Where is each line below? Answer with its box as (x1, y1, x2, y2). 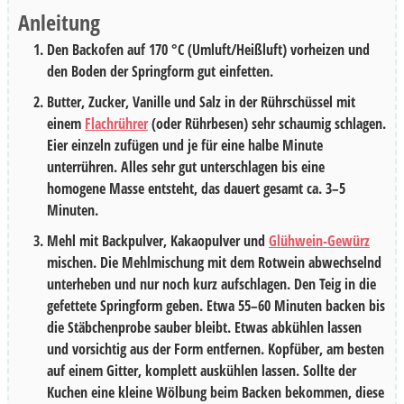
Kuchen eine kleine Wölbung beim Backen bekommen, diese (47, 381, 384, 402)
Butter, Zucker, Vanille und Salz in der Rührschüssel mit (47, 91, 355, 112)
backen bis (322, 295, 385, 316)
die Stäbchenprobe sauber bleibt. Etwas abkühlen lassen (47, 317, 362, 337)
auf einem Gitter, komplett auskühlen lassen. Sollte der (47, 360, 356, 381)
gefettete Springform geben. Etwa (47, 295, 238, 316)
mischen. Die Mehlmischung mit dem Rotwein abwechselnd (47, 252, 381, 272)
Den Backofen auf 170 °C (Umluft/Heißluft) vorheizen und (47, 39, 370, 60)
